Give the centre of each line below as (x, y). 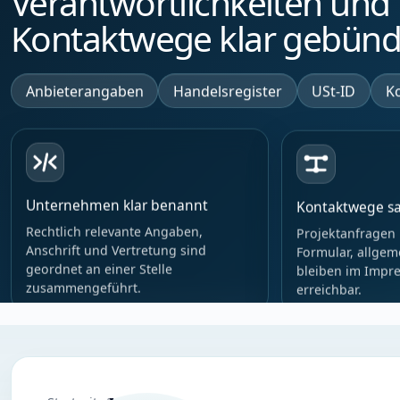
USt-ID (334, 91)
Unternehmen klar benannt (117, 206)
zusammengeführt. (83, 288)
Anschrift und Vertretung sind (116, 251)
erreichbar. (329, 287)
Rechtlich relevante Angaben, (114, 232)
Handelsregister (228, 91)
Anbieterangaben (84, 91)
